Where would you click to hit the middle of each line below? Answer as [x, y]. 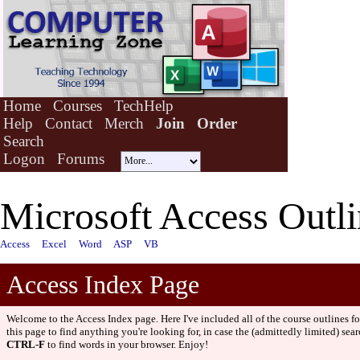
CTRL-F [26, 344]
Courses [78, 106]
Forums [81, 159]
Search [24, 141]
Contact [69, 123]
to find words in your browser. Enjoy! [127, 344]
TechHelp [144, 106]
